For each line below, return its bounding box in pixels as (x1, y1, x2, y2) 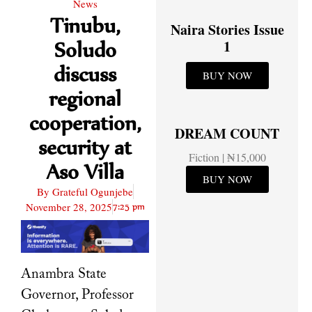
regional (49, 84, 121, 112)
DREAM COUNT (175, 123, 279, 143)
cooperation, (29, 109, 141, 136)
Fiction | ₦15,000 (188, 150, 266, 164)
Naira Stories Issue (170, 19, 284, 40)
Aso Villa (46, 157, 124, 185)
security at (38, 133, 132, 161)
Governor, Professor (21, 288, 134, 303)
